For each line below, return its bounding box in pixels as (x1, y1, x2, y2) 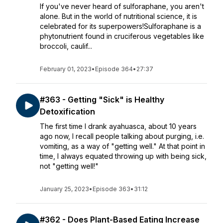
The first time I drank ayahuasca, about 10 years (40, 122, 197, 130)
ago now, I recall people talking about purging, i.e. (40, 132, 204, 140)
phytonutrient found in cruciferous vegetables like (40, 32, 204, 40)
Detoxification (40, 107, 95, 116)
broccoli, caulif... (40, 42, 92, 50)
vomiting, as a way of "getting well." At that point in (40, 142, 205, 150)
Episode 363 (93, 185, 130, 193)
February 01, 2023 (40, 65, 92, 73)
